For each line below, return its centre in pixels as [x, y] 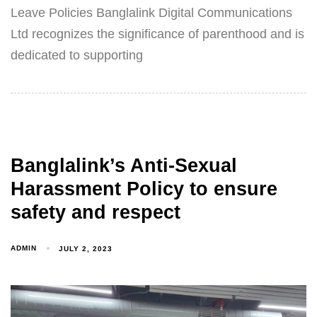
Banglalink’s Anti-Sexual [124, 166]
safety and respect [96, 213]
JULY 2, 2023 [86, 248]
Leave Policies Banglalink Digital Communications [151, 12]
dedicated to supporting [77, 55]
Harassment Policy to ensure [144, 189]
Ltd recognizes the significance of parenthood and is [157, 34]
